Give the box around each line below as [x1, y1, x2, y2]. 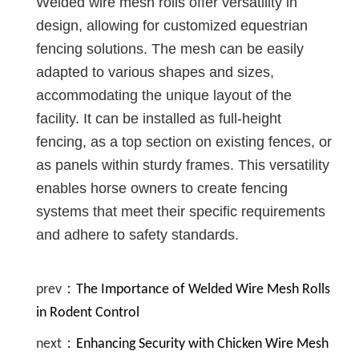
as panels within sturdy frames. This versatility [36, 157, 329, 174]
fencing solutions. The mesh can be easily [36, 41, 304, 58]
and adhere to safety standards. [36, 227, 239, 244]
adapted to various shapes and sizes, [36, 64, 274, 81]
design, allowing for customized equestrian [36, 18, 308, 34]
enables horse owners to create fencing [36, 180, 288, 197]
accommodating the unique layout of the [36, 87, 292, 104]
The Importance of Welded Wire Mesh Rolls [76, 282, 330, 298]
